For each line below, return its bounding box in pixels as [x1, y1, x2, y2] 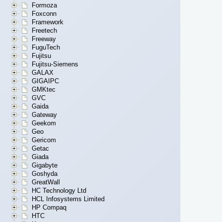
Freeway [32, 35, 56, 43]
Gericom [32, 136, 56, 144]
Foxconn [32, 10, 56, 18]
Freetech [32, 27, 57, 35]
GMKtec [32, 86, 55, 94]
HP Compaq [32, 204, 66, 212]
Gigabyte [32, 162, 57, 169]
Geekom [32, 119, 56, 127]
